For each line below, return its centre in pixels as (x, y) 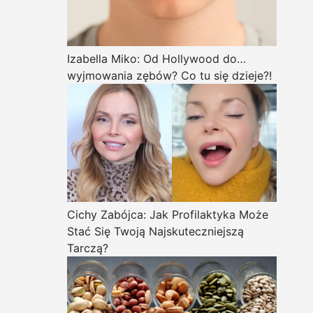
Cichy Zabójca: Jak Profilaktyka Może (168, 214)
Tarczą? (88, 248)
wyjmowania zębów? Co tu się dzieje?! (169, 75)
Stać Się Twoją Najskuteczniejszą (155, 231)
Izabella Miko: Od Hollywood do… (156, 59)
